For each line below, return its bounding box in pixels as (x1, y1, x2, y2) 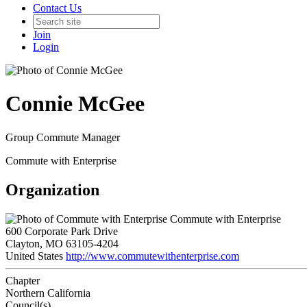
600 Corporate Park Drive (5, 225, 118, 237)
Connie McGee (5, 91, 145, 116)
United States (5, 249, 63, 262)
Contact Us (33, 2, 82, 14)
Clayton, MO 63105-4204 (5, 237, 119, 249)
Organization (5, 180, 99, 199)
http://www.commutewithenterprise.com (66, 249, 239, 262)
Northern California (5, 286, 90, 299)
